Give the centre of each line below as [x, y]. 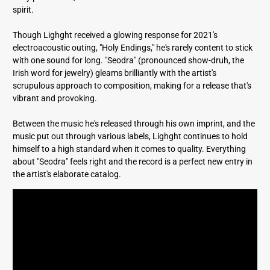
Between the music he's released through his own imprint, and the [134, 123]
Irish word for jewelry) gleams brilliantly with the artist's [115, 73]
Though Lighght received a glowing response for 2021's [115, 35]
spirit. [24, 9]
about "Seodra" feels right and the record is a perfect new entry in [133, 161]
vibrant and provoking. [55, 98]
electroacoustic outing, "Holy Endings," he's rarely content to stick [133, 47]
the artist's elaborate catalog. [67, 174]
